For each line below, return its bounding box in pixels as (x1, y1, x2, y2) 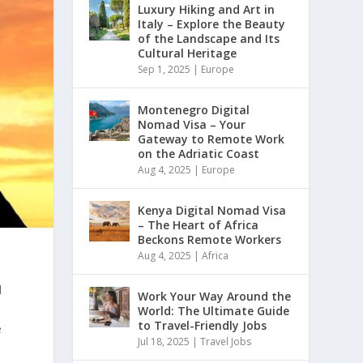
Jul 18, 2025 (138, 334, 190, 348)
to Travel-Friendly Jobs (138, 317, 267, 333)
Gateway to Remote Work (138, 130, 285, 147)
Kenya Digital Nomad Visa (138, 202, 287, 218)
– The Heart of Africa (138, 216, 259, 233)
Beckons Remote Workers (138, 231, 282, 247)
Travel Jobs (200, 334, 252, 348)
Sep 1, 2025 (138, 62, 191, 76)
